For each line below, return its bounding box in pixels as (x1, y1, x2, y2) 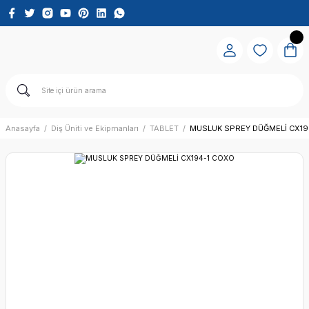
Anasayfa (6, 123, 40, 133)
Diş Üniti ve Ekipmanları (51, 123, 139, 133)
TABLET (150, 123, 179, 133)
